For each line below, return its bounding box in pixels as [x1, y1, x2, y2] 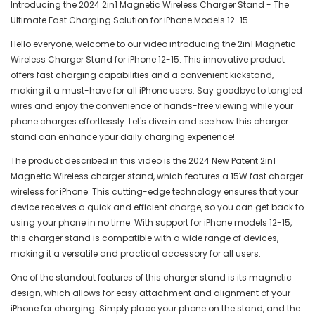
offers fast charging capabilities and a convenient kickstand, [11, 69, 274, 82]
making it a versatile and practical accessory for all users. [11, 247, 261, 260]
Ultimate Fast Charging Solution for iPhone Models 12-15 [11, 14, 248, 27]
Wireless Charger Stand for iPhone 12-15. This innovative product [11, 53, 285, 66]
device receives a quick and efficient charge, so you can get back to [11, 201, 304, 214]
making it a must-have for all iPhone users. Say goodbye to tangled [11, 84, 302, 97]
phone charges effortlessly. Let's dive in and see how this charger [11, 115, 288, 128]
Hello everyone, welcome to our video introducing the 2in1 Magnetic [11, 38, 296, 51]
